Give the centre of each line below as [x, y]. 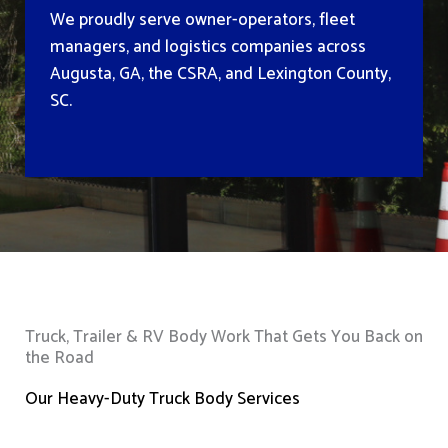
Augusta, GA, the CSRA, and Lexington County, [220, 74]
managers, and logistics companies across [208, 47]
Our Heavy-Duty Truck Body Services [162, 399]
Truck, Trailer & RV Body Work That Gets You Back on [224, 337]
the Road [59, 358]
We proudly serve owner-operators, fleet [202, 20]
